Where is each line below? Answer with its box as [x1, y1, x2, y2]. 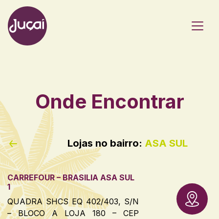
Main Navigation [7, 24, 126, 44]
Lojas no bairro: [67, 137, 145, 149]
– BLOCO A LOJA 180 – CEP [7, 208, 139, 218]
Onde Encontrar [35, 89, 184, 113]
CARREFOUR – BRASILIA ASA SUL [7, 172, 134, 182]
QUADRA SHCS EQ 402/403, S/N [7, 196, 139, 206]
